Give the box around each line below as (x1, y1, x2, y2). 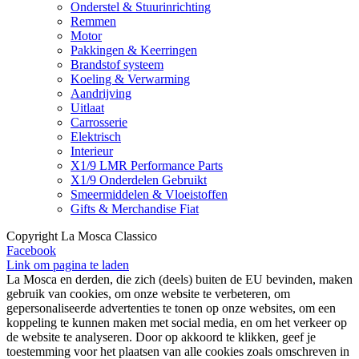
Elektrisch (71, 130, 121, 144)
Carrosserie (71, 115, 127, 130)
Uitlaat (71, 101, 104, 115)
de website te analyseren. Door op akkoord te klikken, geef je (6, 330, 316, 345)
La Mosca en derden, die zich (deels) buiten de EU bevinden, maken (6, 272, 353, 287)
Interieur (71, 144, 113, 159)
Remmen (71, 14, 116, 29)
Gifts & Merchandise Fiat (71, 202, 199, 216)
